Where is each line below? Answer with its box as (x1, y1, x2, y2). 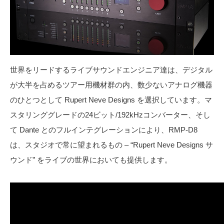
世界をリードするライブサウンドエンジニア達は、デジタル (10, 65, 212, 74)
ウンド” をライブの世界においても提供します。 (10, 155, 172, 164)
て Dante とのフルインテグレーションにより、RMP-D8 (10, 125, 197, 134)
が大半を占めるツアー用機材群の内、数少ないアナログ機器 (10, 80, 212, 89)
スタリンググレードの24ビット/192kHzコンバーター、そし (10, 110, 210, 119)
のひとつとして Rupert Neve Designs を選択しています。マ (10, 95, 212, 104)
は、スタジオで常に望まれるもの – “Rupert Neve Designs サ (10, 140, 213, 149)
